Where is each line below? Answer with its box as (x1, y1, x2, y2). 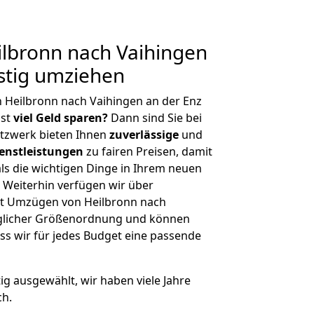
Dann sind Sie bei (108, 110, 202, 125)
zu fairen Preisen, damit (83, 144, 212, 159)
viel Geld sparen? (13, 110, 108, 125)
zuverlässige (109, 127, 179, 142)
